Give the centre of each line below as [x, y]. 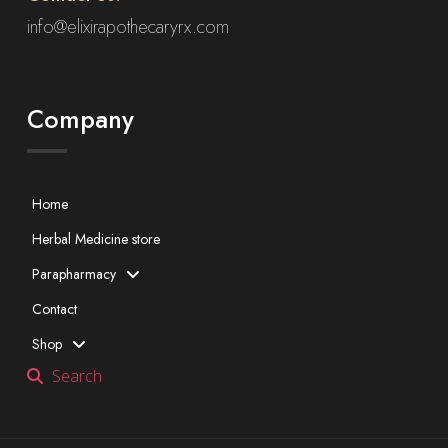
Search [74, 375]
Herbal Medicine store [95, 238]
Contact [54, 308]
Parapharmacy [73, 273]
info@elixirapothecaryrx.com [127, 26]
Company [80, 118]
